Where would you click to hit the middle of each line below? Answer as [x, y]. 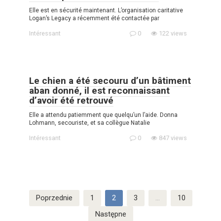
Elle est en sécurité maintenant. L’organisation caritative [106, 10]
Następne [110, 214]
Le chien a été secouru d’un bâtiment [110, 80]
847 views [172, 138]
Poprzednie [54, 198]
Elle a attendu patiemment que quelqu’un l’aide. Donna [103, 115]
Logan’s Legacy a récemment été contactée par [94, 18]
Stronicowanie [33, 194]
